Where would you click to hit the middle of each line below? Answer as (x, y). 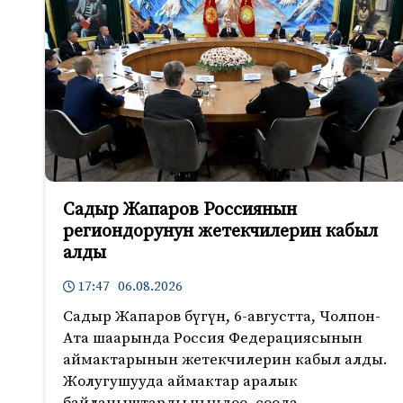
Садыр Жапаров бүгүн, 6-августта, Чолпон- (222, 316)
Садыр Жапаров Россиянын (180, 210)
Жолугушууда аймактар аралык (180, 381)
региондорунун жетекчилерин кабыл (220, 232)
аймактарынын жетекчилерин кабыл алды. (225, 359)
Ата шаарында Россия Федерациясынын (213, 338)
